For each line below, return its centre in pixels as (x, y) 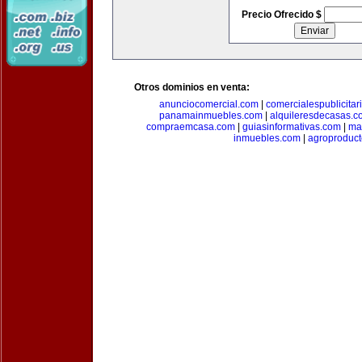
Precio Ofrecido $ (282, 15)
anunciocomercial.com (209, 104)
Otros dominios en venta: (192, 87)
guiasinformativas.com (292, 127)
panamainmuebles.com (210, 116)
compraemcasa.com (191, 127)
